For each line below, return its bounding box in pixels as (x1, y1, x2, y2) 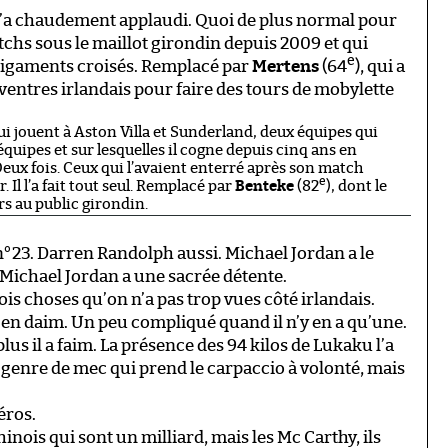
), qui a (355, 57, 405, 75)
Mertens (252, 57, 319, 75)
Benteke (235, 178, 297, 194)
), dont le (326, 178, 387, 194)
